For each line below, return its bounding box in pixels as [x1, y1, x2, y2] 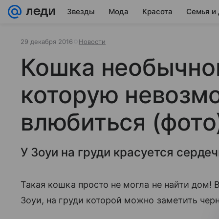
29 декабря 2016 [21, 38, 73, 45]
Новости [79, 38, 106, 45]
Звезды [67, 7, 95, 16]
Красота [142, 7, 173, 16]
